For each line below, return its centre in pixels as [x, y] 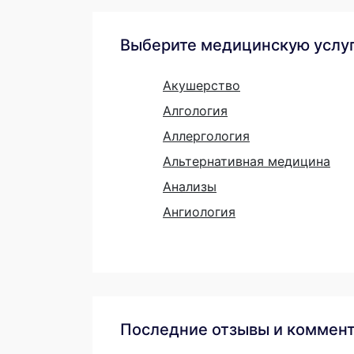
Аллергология [206, 136]
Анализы [190, 186]
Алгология [195, 110]
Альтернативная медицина [247, 161]
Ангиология [199, 211]
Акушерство [201, 85]
